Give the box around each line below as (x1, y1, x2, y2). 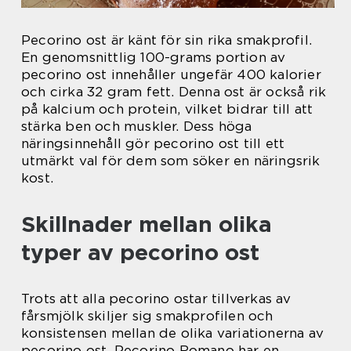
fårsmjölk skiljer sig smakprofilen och (21, 308, 273, 324)
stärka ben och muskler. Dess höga (21, 118, 252, 135)
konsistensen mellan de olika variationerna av (21, 325, 324, 342)
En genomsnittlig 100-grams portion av (21, 49, 286, 66)
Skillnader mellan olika (21, 211, 272, 238)
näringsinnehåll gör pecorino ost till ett (21, 136, 285, 152)
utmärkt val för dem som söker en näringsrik (21, 153, 320, 169)
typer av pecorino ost (21, 239, 259, 266)
